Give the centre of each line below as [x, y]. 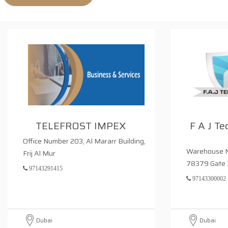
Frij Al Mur [39, 153]
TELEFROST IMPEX [81, 126]
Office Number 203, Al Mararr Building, [84, 141]
